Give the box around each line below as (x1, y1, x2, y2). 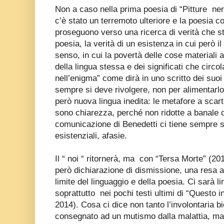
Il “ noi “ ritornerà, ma (55, 153, 134, 163)
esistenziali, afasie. (55, 130, 127, 140)
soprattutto (55, 188, 95, 198)
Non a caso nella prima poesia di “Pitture (55, 4, 207, 14)
